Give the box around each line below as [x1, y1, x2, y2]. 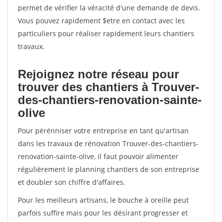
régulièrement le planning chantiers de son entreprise [18, 165, 199, 174]
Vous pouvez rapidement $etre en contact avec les [18, 16, 185, 25]
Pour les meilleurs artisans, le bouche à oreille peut [18, 195, 189, 205]
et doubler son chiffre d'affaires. [18, 177, 125, 187]
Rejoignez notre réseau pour [18, 67, 179, 81]
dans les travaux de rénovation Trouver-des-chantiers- [18, 139, 199, 148]
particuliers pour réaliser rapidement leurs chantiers [18, 29, 194, 38]
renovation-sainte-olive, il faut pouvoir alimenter [18, 152, 178, 161]
